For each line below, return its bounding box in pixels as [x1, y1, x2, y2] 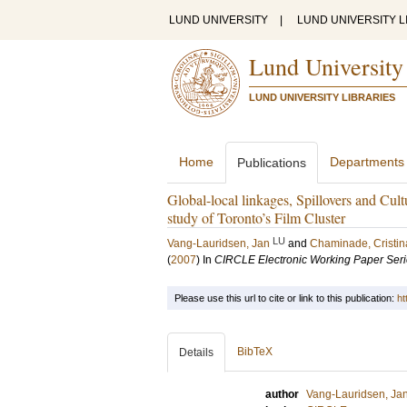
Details [179, 346, 213, 359]
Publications [237, 155, 306, 170]
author [265, 388, 299, 401]
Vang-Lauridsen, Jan [167, 237, 270, 250]
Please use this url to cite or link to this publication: [174, 293, 397, 303]
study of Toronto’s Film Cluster [167, 208, 345, 227]
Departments [330, 154, 404, 169]
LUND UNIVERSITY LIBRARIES [249, 92, 395, 103]
